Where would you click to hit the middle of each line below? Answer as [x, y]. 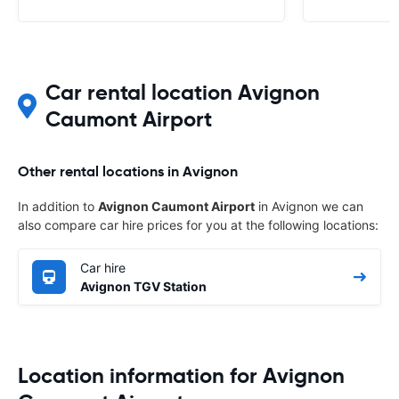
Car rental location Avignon [183, 92]
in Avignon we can [309, 206]
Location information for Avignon [181, 375]
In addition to [58, 206]
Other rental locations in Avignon [128, 171]
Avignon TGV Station [143, 286]
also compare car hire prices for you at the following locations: [198, 224]
